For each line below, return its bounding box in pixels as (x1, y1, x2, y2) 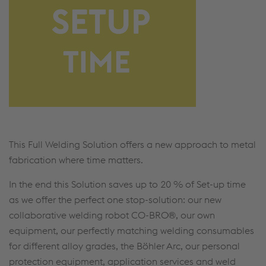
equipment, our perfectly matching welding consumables (9, 224, 254, 236)
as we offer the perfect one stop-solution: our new (9, 193, 221, 205)
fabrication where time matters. (9, 153, 143, 166)
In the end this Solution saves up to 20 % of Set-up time (9, 178, 246, 190)
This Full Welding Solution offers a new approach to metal (9, 138, 256, 150)
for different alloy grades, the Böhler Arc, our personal (9, 239, 240, 252)
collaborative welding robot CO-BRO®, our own (9, 208, 215, 221)
